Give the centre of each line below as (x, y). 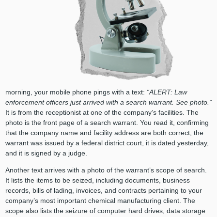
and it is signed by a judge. (46, 153)
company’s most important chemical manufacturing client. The (100, 200)
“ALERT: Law (167, 92)
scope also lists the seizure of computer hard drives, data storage (105, 210)
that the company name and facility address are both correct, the (104, 132)
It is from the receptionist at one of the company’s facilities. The (102, 112)
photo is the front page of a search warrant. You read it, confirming (107, 122)
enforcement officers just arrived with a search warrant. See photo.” (108, 102)
